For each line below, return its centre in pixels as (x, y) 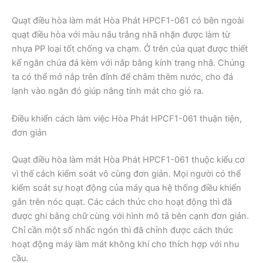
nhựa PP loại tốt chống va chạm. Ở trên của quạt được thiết (130, 48)
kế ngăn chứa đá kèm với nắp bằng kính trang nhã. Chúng (128, 63)
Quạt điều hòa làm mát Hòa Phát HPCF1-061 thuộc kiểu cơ (128, 160)
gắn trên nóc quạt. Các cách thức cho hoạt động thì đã (122, 202)
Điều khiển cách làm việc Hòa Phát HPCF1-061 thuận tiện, (127, 119)
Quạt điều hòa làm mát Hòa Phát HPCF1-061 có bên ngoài (128, 20)
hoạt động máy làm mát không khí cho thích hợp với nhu (125, 245)
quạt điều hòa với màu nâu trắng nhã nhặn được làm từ (121, 34)
